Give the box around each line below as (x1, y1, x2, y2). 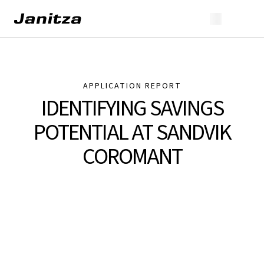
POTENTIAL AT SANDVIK (33, 117, 231, 148)
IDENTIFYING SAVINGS (41, 93, 223, 124)
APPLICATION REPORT (82, 80, 181, 92)
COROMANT (82, 141, 182, 173)
